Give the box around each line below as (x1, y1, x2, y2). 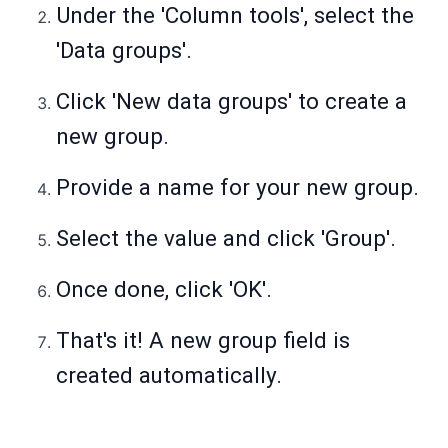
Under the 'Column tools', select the (56, 2, 414, 29)
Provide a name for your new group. (56, 174, 419, 201)
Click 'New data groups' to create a (56, 88, 407, 115)
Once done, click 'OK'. (56, 276, 272, 303)
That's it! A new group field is (56, 327, 350, 354)
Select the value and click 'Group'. (56, 225, 396, 252)
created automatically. (56, 362, 282, 389)
